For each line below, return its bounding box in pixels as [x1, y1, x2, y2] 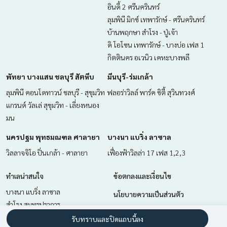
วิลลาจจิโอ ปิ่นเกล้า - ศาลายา [6, 148, 88, 158]
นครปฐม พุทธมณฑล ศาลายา [6, 132, 100, 142]
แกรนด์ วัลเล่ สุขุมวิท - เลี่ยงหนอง [6, 100, 99, 110]
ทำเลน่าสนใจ [6, 171, 44, 181]
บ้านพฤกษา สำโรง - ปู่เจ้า [107, 27, 178, 37]
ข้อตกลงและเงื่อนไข [113, 171, 171, 181]
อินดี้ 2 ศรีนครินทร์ [107, 2, 160, 12]
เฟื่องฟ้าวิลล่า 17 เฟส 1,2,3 [107, 148, 185, 158]
